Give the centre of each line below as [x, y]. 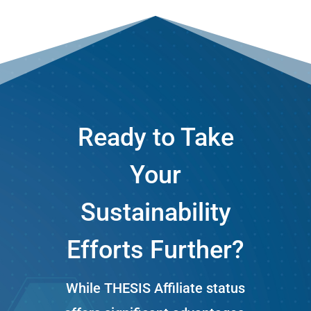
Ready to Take [155, 137]
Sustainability [155, 212]
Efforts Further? [155, 250]
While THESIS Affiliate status [155, 288]
